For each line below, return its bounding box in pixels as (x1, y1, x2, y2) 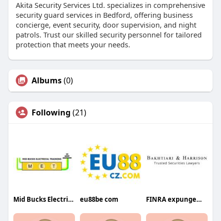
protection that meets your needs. (15, 39, 130, 50)
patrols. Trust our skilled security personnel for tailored (15, 30, 202, 40)
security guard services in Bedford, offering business (15, 10, 193, 20)
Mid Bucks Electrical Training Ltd (68, 195, 74, 204)
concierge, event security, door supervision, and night (15, 20, 196, 30)
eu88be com (79, 195, 118, 204)
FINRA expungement (196, 195, 202, 204)
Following (31, 107, 71, 118)
